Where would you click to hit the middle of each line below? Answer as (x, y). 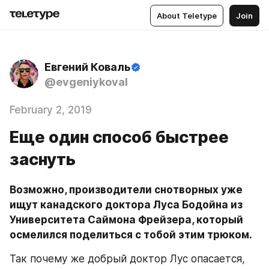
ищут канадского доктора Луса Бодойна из (126, 205)
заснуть (43, 159)
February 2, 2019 (51, 110)
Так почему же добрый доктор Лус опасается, (127, 259)
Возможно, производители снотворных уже (126, 190)
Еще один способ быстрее (119, 137)
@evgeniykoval (86, 82)
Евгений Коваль (87, 67)
